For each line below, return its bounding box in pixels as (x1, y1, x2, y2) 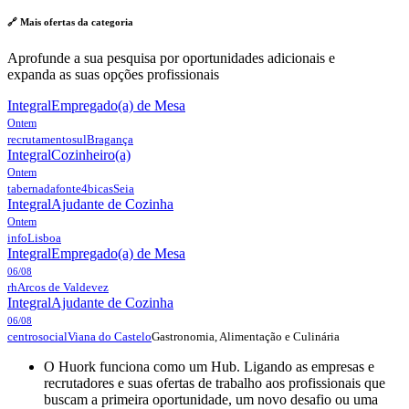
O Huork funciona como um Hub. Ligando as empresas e (44, 358, 374, 374)
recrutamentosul (7, 132, 87, 146)
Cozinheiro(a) (51, 146, 131, 163)
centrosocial (7, 330, 68, 343)
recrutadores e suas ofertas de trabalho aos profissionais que (44, 374, 385, 391)
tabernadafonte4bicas (7, 182, 113, 195)
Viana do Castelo (68, 330, 152, 343)
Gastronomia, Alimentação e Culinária (152, 329, 340, 343)
